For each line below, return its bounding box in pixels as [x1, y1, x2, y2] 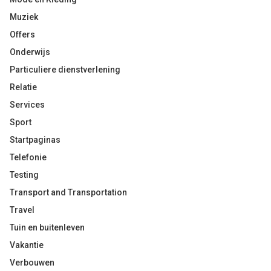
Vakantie [10, 240, 44, 250]
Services [10, 100, 45, 109]
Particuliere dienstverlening [10, 65, 120, 74]
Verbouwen [10, 258, 54, 267]
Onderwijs [10, 47, 50, 57]
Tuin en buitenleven [10, 223, 85, 232]
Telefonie [10, 152, 47, 162]
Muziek [10, 12, 38, 22]
